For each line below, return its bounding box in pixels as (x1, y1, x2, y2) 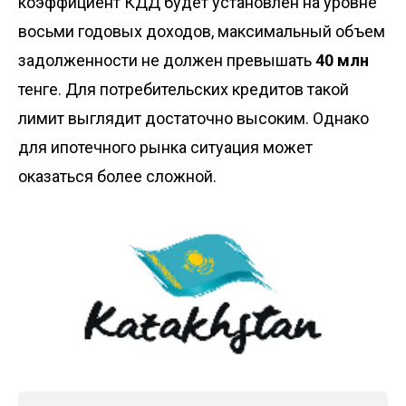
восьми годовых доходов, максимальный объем (18, 22, 385, 42)
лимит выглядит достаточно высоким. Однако (18, 109, 369, 129)
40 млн (315, 51, 369, 71)
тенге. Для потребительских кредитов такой (18, 80, 349, 100)
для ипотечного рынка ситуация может (18, 138, 313, 158)
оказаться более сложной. (18, 167, 217, 187)
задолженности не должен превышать (18, 51, 315, 71)
